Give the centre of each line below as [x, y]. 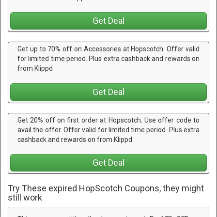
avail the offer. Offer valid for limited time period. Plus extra [108, 130]
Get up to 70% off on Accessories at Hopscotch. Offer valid [108, 49]
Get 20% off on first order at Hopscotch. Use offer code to [108, 120]
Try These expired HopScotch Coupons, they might [106, 188]
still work [25, 197]
